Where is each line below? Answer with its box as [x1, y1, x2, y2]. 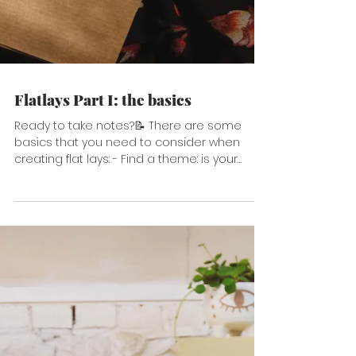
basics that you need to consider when [14, 199, 240, 215]
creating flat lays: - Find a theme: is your [14, 215, 113, 231]
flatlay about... [14, 232, 88, 248]
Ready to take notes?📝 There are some [14, 182, 149, 198]
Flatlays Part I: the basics [14, 153, 192, 174]
